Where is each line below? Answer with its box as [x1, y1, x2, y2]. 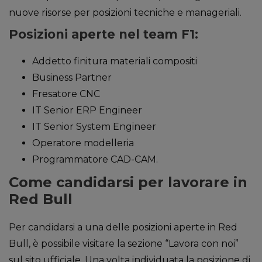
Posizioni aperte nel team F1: [9, 27, 198, 42]
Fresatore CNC [32, 88, 100, 99]
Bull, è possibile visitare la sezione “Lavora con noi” [9, 238, 239, 249]
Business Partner [32, 72, 112, 83]
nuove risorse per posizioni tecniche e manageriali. [9, 7, 242, 18]
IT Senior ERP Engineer [32, 105, 142, 116]
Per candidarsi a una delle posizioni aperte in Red [9, 222, 237, 233]
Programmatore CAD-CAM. [32, 154, 158, 165]
